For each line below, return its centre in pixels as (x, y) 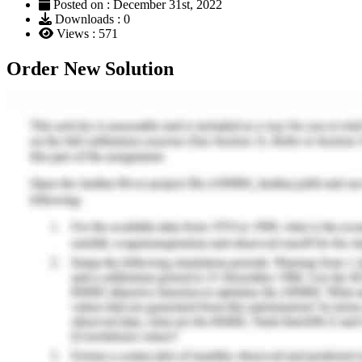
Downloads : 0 (91, 19)
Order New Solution (90, 69)
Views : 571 (86, 33)
